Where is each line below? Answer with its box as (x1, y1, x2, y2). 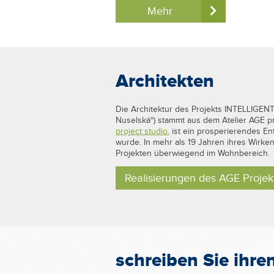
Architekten (115, 70, 214, 92)
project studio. (115, 126, 169, 136)
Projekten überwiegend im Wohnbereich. (115, 148, 270, 158)
